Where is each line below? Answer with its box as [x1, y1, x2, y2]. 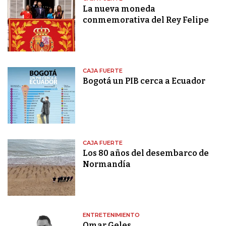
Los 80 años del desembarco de [83, 148, 209, 158]
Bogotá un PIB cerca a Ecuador [83, 76, 206, 86]
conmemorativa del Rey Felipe [83, 15, 209, 25]
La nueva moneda [83, 4, 156, 14]
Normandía [83, 159, 131, 169]
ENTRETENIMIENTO [83, 211, 140, 219]
